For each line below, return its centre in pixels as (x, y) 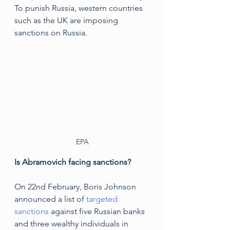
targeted (102, 199)
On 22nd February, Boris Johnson (76, 187)
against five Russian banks (98, 211)
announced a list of (49, 199)
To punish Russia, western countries (80, 8)
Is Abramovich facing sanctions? (73, 162)
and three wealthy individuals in (72, 224)
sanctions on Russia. (51, 32)
